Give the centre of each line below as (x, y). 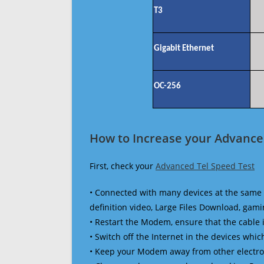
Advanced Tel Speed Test (205, 166)
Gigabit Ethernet (184, 49)
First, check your (123, 166)
